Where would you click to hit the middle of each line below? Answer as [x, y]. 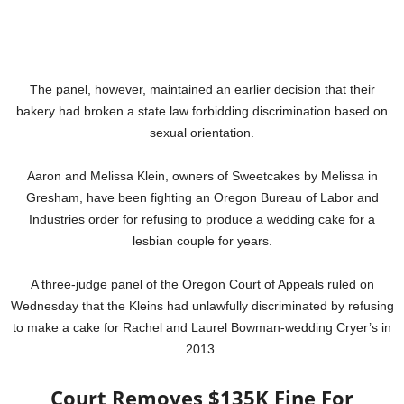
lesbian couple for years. [202, 241]
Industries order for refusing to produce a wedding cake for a [202, 220]
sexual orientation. [202, 133]
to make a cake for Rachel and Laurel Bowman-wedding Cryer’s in [202, 328]
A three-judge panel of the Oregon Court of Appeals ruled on [202, 285]
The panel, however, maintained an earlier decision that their [202, 90]
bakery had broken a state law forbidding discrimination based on [202, 111]
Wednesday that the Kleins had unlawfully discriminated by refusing [202, 306]
